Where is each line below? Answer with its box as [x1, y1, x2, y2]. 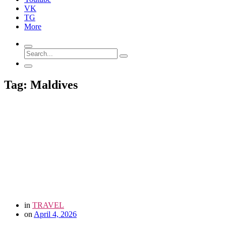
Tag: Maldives [4, 78, 78, 91]
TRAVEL [32, 200, 64, 209]
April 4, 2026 [34, 209, 77, 218]
